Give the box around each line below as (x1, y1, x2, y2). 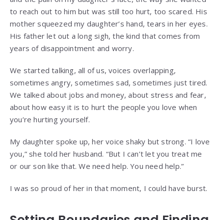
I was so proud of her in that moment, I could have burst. (10, 183, 208, 193)
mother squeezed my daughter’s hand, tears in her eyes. (10, 18, 208, 28)
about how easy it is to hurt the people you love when (10, 102, 197, 112)
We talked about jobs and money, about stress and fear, (10, 89, 206, 100)
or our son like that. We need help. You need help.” (10, 161, 184, 171)
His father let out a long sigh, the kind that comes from (10, 30, 200, 41)
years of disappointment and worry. (10, 43, 134, 53)
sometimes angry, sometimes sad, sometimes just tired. (10, 77, 208, 87)
